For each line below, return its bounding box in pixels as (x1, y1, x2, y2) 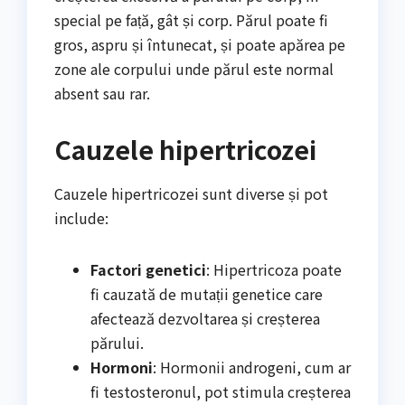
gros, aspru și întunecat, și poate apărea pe (54, 33, 345, 55)
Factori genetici (90, 258, 206, 280)
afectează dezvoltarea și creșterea (90, 306, 320, 329)
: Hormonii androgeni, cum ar (153, 355, 351, 378)
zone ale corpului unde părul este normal (54, 57, 334, 80)
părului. (90, 331, 144, 353)
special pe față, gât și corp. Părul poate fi (54, 8, 328, 31)
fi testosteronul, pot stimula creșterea (90, 380, 351, 402)
